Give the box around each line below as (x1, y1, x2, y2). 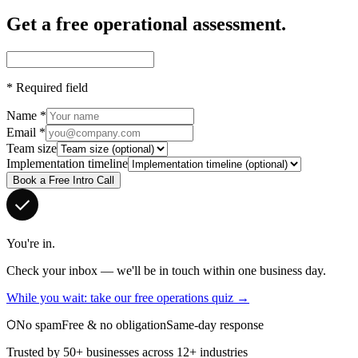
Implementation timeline (6, 156, 128, 170)
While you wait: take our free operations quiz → (6, 290, 249, 304)
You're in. (6, 236, 55, 250)
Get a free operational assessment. (6, 13, 286, 34)
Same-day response (166, 317, 264, 332)
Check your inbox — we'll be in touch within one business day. (6, 263, 326, 277)
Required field (13, 80, 88, 94)
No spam (16, 317, 62, 332)
